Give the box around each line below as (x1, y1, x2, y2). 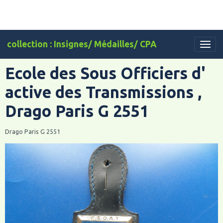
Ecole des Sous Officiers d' (5, 64, 206, 82)
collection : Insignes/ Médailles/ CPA (7, 39, 157, 49)
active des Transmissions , (5, 83, 202, 101)
